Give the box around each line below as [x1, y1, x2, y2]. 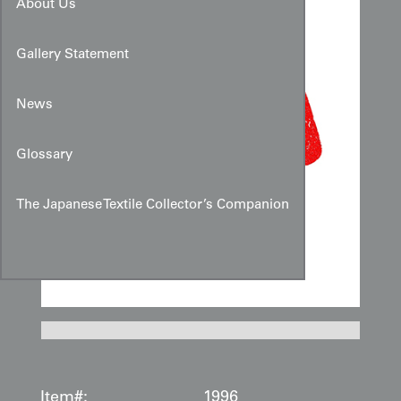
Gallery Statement [16, 48, 129, 63]
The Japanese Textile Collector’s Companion [16, 199, 289, 213]
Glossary [16, 149, 73, 163]
